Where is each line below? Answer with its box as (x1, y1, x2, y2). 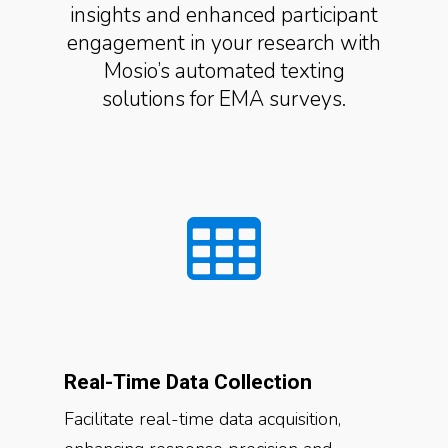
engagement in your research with (67, 29, 381, 57)
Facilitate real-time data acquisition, (64, 407, 341, 431)
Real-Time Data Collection (64, 370, 312, 394)
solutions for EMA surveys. (102, 85, 346, 113)
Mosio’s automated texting (103, 57, 345, 85)
